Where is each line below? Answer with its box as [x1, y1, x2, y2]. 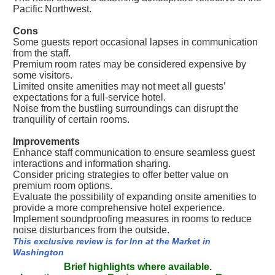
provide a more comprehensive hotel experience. [13, 203, 225, 213]
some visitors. [13, 70, 72, 80]
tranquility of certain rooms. [13, 114, 130, 125]
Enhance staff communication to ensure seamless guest [13, 147, 255, 158]
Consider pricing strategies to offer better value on [13, 169, 228, 180]
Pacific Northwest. [13, 4, 91, 14]
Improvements [13, 136, 80, 147]
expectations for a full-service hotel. [13, 92, 166, 103]
